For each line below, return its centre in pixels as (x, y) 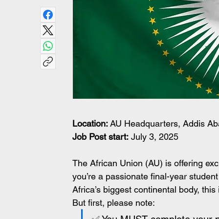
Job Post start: (100, 137)
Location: (90, 123)
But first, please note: (114, 203)
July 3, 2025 (153, 137)
